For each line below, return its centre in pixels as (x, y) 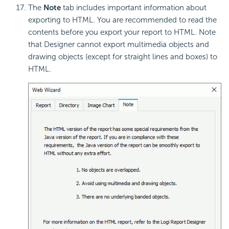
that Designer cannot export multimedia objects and (119, 44)
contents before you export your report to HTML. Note (122, 32)
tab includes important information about (134, 7)
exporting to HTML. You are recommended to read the (122, 20)
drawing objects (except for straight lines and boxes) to (123, 56)
